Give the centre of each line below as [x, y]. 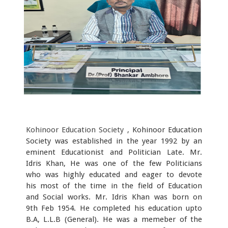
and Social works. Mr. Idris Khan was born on [114, 197]
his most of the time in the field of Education [114, 186]
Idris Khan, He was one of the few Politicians [114, 163]
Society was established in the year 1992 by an [114, 141]
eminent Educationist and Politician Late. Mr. [114, 152]
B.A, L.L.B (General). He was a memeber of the [114, 219]
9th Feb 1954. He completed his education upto [114, 208]
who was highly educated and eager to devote [114, 174]
